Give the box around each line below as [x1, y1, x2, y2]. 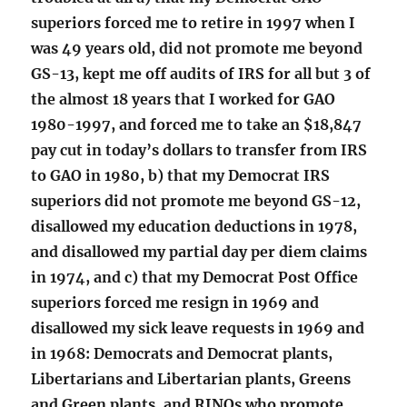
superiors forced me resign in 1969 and [31, 293, 320, 313]
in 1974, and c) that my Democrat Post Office [31, 268, 359, 287]
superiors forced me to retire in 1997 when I [31, 14, 356, 33]
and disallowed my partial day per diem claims [31, 243, 368, 262]
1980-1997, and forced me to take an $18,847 [31, 115, 362, 134]
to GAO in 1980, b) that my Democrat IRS [31, 166, 331, 185]
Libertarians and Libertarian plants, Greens [31, 370, 352, 389]
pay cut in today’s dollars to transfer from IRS [31, 141, 368, 160]
